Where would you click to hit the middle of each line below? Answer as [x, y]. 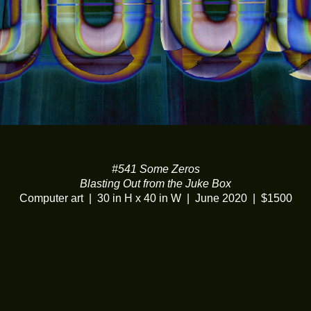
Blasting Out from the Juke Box [155, 183]
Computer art [51, 198]
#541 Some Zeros [155, 169]
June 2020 [221, 198]
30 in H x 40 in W [139, 198]
